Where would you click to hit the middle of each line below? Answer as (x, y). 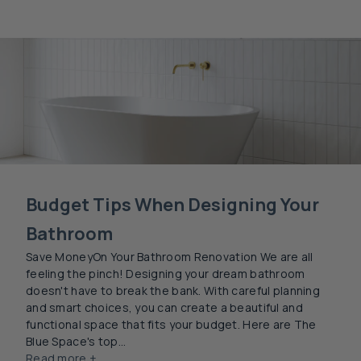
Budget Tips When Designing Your (172, 205)
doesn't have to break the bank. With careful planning (173, 291)
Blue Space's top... (76, 342)
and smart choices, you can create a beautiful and (164, 308)
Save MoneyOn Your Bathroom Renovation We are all (170, 257)
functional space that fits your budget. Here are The (171, 325)
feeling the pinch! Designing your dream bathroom (166, 274)
